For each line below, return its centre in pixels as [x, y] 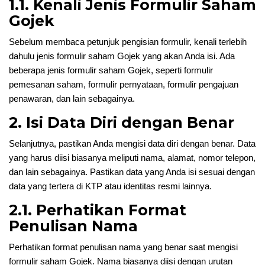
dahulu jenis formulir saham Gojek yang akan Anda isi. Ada [122, 56]
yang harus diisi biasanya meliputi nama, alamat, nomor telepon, [132, 158]
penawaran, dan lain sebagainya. [72, 98]
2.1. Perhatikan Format [98, 210]
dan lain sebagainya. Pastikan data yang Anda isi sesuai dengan [132, 172]
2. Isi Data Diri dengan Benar [122, 122]
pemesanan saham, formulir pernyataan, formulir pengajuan [124, 84]
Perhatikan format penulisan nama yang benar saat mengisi [123, 247]
